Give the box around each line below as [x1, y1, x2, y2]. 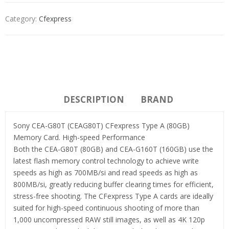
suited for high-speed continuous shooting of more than [13, 202, 199, 213]
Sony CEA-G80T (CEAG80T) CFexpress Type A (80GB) [13, 120, 190, 130]
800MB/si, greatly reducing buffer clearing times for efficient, [13, 179, 214, 189]
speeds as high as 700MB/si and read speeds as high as [13, 167, 198, 177]
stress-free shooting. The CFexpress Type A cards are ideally [13, 191, 213, 201]
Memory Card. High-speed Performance [13, 132, 145, 142]
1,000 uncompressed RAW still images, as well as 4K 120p [13, 214, 205, 224]
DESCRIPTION [63, 93, 124, 105]
